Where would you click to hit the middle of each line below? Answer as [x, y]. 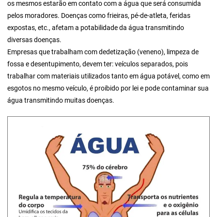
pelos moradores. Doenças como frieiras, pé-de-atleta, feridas [99, 16]
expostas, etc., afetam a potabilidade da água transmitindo [96, 28]
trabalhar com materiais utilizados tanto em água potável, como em [108, 76]
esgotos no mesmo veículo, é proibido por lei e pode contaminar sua [108, 88]
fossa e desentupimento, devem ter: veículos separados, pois [98, 64]
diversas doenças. [34, 40]
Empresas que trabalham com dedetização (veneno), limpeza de [103, 52]
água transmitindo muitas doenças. [61, 101]
